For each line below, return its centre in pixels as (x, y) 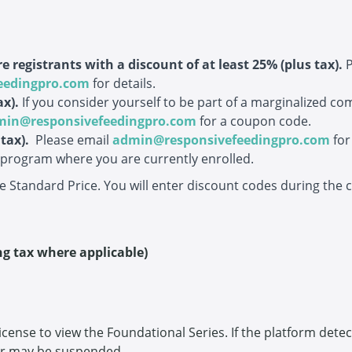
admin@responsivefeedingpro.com (222, 140)
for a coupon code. (255, 121)
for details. (124, 83)
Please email (73, 140)
